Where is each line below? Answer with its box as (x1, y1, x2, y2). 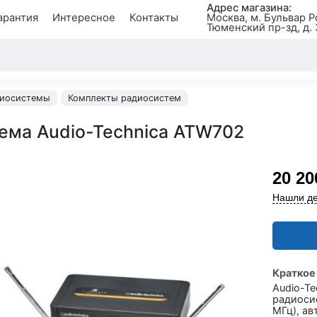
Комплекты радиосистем (68, 93, 181, 103)
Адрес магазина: (206, 1, 292, 14)
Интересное (52, 11, 115, 24)
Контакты (129, 11, 178, 24)
